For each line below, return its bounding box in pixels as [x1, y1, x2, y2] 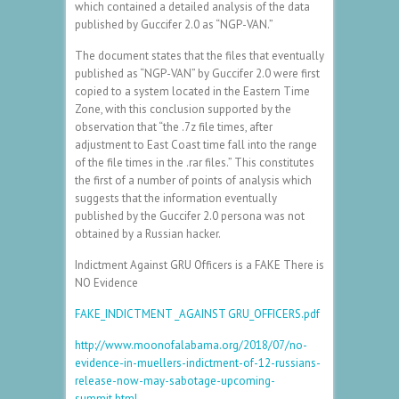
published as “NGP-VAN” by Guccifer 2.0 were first [75, 65, 320, 81]
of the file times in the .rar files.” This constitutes [75, 154, 314, 170]
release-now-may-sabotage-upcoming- [75, 372, 275, 388]
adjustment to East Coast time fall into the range [75, 136, 317, 152]
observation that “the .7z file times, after [75, 118, 273, 134]
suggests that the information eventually [75, 190, 277, 206]
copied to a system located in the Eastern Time [75, 83, 310, 99]
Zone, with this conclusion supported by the [75, 101, 291, 117]
